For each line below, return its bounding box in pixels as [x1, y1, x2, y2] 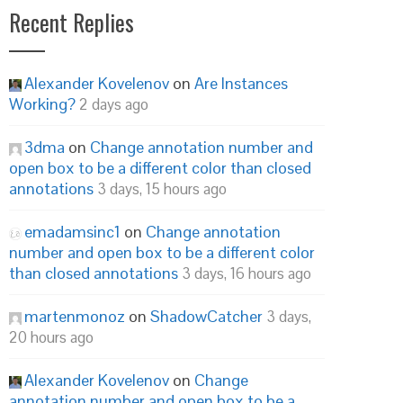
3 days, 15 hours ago [97, 179, 227, 199]
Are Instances [194, 73, 288, 94]
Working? [9, 94, 76, 114]
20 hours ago [9, 327, 94, 347]
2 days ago [79, 94, 148, 114]
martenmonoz [24, 306, 125, 327]
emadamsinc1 [24, 221, 121, 242]
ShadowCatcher [150, 306, 263, 327]
